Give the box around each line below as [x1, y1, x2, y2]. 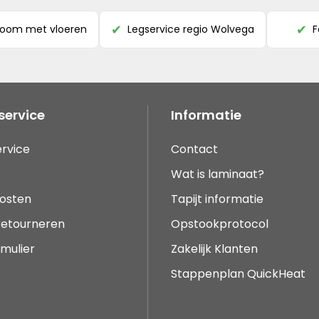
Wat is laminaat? [171, 166, 267, 182]
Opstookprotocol [171, 216, 268, 232]
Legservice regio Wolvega [127, 22, 254, 36]
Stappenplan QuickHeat [171, 266, 305, 282]
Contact [171, 141, 218, 157]
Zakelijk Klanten [171, 241, 258, 257]
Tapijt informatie [171, 191, 263, 207]
